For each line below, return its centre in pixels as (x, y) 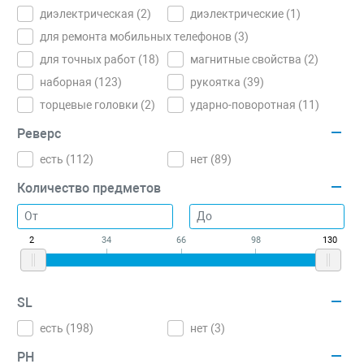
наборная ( (69, 82)
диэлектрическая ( (90, 14)
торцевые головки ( (92, 105)
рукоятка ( (219, 82)
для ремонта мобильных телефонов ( (139, 37)
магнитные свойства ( (249, 59)
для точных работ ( (91, 59)
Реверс (39, 134)
